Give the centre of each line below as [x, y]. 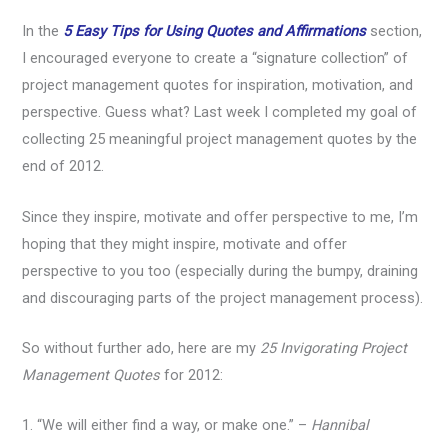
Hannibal [340, 425]
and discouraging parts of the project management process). [223, 297]
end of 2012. [63, 166]
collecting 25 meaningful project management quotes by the [220, 139]
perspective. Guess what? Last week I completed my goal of [220, 112]
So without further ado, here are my [141, 348]
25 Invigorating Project [334, 348]
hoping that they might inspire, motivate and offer [185, 243]
